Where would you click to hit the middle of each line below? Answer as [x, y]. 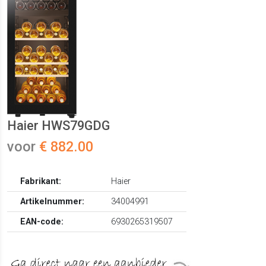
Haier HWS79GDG [58, 126]
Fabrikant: [41, 182]
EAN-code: [42, 222]
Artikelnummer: [53, 202]
